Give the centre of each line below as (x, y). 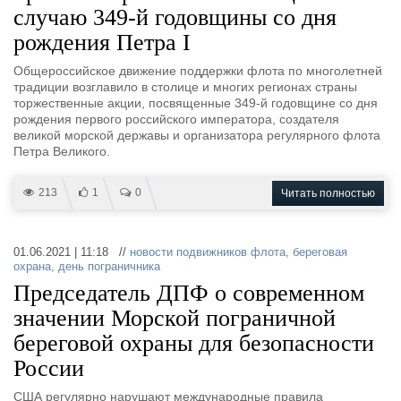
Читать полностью (328, 193)
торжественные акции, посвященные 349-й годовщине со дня (196, 103)
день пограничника (109, 266)
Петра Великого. (62, 151)
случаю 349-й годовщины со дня (175, 17)
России (49, 368)
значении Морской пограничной (175, 318)
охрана (32, 266)
